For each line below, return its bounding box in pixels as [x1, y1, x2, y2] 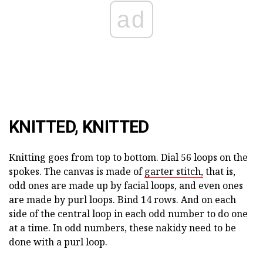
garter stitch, [144, 164, 203, 178]
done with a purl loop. [9, 235, 107, 248]
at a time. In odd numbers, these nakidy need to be [9, 221, 236, 234]
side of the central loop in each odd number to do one [9, 207, 248, 220]
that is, [203, 164, 235, 178]
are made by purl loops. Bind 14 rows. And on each [9, 193, 236, 206]
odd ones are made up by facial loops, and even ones [9, 178, 243, 192]
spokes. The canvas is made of [9, 164, 144, 178]
